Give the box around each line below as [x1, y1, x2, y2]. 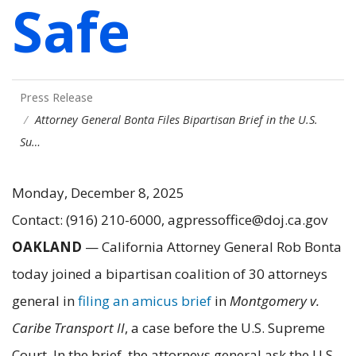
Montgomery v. [230, 291, 319, 310]
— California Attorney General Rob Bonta [82, 237, 342, 256]
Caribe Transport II [12, 318, 125, 337]
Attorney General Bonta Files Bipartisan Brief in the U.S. [35, 111, 318, 127]
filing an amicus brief [78, 291, 211, 310]
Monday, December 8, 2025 [12, 183, 184, 202]
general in [12, 291, 78, 310]
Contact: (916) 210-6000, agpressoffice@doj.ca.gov [12, 210, 327, 229]
